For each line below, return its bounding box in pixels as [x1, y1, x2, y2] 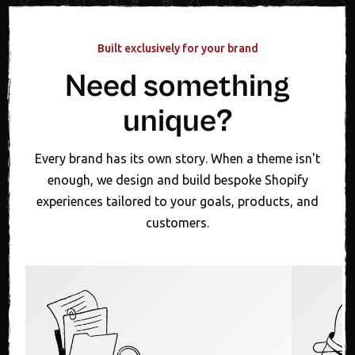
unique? [122, 103, 233, 140]
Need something [65, 68, 290, 105]
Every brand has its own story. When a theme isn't [35, 151, 320, 166]
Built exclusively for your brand [97, 42, 258, 55]
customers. [146, 216, 209, 231]
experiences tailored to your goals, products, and [36, 194, 319, 209]
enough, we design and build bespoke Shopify [47, 173, 308, 188]
